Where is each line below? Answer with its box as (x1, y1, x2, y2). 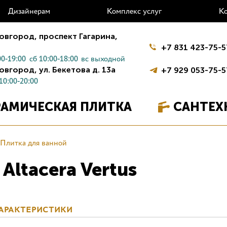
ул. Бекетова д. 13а (37, 64, 116, 74)
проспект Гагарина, (37, 31, 118, 41)
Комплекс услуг (106, 7, 162, 15)
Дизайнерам (8, 7, 50, 15)
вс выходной (81, 54, 126, 63)
